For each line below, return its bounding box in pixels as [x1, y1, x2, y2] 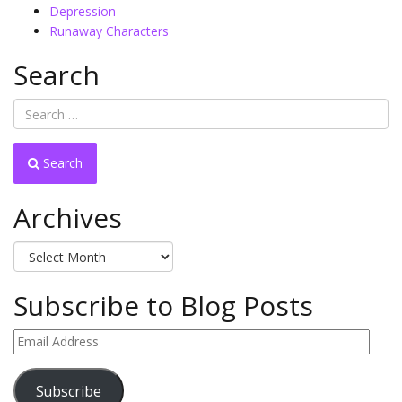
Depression [49, 3, 116, 20]
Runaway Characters [49, 22, 169, 39]
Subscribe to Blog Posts [13, 287, 313, 324]
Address [13, 349, 59, 366]
